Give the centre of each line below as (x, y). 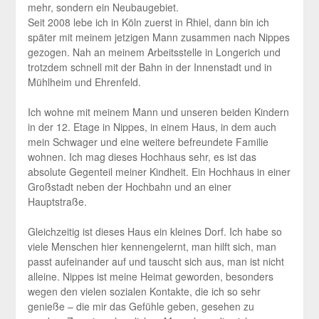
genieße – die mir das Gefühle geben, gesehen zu (141, 307)
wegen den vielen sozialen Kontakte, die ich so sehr (144, 292)
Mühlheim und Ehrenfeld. (84, 82)
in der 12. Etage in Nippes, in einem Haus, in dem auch (152, 127)
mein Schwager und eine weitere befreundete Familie (148, 142)
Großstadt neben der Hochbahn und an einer (129, 187)
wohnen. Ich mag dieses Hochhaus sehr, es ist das (142, 157)
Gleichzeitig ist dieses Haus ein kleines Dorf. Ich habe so (155, 232)
